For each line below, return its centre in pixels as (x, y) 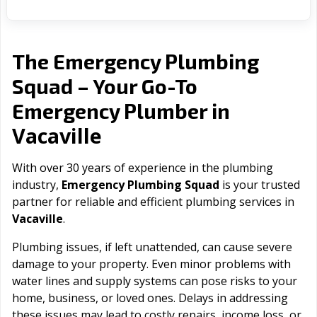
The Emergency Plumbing (136, 62)
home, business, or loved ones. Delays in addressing (150, 298)
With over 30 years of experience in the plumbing (143, 168)
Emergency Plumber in (121, 111)
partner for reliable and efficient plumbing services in (153, 202)
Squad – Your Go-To (105, 86)
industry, (37, 185)
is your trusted (260, 185)
